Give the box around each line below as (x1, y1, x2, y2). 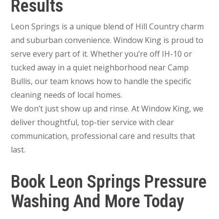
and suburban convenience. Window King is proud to (11, 34, 204, 45)
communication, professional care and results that (11, 130, 196, 141)
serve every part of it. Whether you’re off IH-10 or (11, 48, 193, 59)
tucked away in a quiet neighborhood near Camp (11, 62, 189, 73)
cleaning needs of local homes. (11, 89, 123, 100)
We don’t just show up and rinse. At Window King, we (11, 103, 204, 114)
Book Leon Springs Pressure (11, 171, 207, 192)
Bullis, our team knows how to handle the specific (11, 75, 192, 87)
